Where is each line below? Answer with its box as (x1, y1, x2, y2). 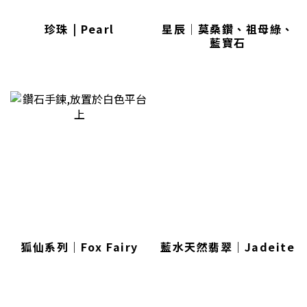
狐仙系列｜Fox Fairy (21, 238, 138, 255)
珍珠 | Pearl (44, 21, 114, 38)
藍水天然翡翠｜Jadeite (160, 238, 295, 255)
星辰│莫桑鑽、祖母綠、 (162, 21, 294, 38)
